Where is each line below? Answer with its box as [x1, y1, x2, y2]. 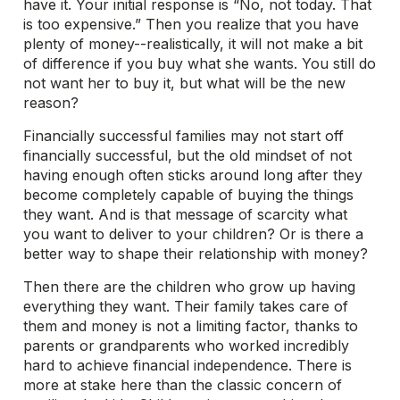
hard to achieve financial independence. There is [23, 356, 353, 374]
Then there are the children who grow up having [23, 278, 356, 296]
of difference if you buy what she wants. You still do [23, 54, 377, 72]
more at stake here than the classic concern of [23, 376, 343, 394]
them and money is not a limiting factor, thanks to [23, 317, 359, 335]
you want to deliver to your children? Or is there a [23, 225, 364, 243]
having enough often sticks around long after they [23, 166, 363, 184]
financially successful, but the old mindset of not [23, 146, 353, 164]
